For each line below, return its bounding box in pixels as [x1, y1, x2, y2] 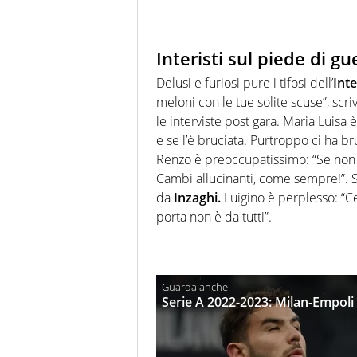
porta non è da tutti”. [156, 207, 272, 226]
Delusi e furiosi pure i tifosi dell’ [156, 73, 333, 92]
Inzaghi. [174, 188, 221, 206]
